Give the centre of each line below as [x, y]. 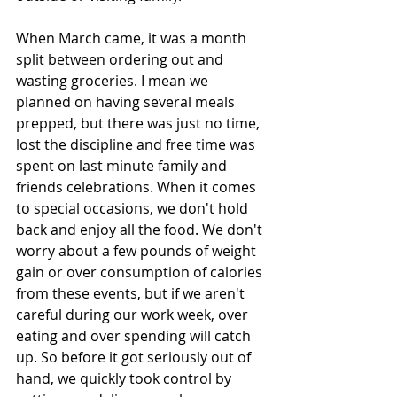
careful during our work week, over [134, 315]
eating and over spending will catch [135, 336]
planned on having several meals [127, 102]
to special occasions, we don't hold [134, 209]
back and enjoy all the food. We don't [141, 230]
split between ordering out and [121, 60]
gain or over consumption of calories [141, 272]
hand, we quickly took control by [125, 379]
